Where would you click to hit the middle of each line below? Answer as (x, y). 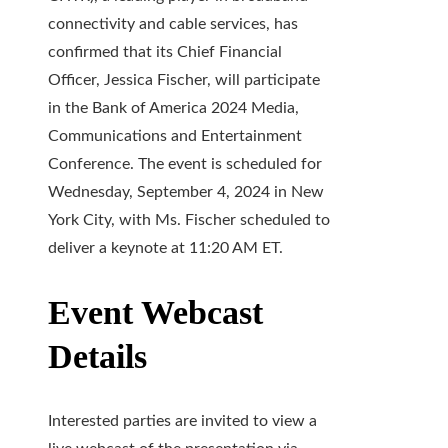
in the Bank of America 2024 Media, (173, 108)
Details (97, 356)
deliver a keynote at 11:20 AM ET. (165, 248)
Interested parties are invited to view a (182, 420)
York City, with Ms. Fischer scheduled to (189, 220)
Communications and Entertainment (175, 136)
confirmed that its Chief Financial (165, 52)
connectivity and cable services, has (173, 24)
